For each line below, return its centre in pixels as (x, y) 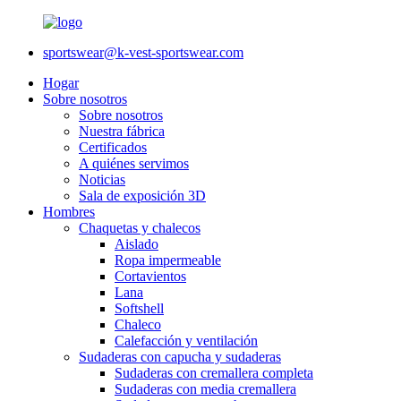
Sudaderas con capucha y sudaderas (180, 357)
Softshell (139, 308)
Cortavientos (150, 276)
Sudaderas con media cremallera (205, 389)
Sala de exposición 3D (142, 196)
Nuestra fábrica (122, 131)
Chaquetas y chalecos (140, 228)
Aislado (137, 244)
